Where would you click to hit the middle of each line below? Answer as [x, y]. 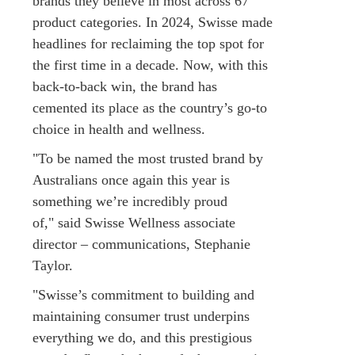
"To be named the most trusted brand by [148, 158]
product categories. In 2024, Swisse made [153, 22]
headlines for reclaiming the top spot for [148, 43]
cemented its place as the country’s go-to [150, 107]
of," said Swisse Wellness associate [134, 222]
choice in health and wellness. [121, 129]
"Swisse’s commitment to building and [143, 294]
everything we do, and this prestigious [142, 337]
